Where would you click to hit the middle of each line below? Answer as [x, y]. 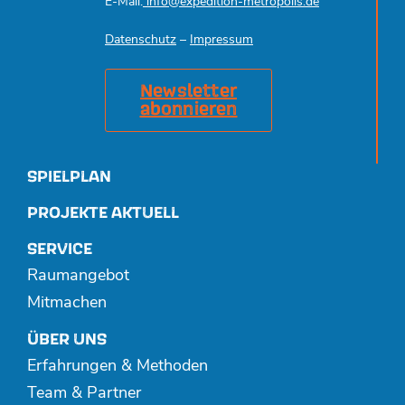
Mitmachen [67, 304]
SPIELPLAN [69, 177]
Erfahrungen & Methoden [118, 367]
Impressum [221, 41]
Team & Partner [84, 394]
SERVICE [60, 250]
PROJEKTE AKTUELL [103, 213]
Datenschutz [141, 41]
